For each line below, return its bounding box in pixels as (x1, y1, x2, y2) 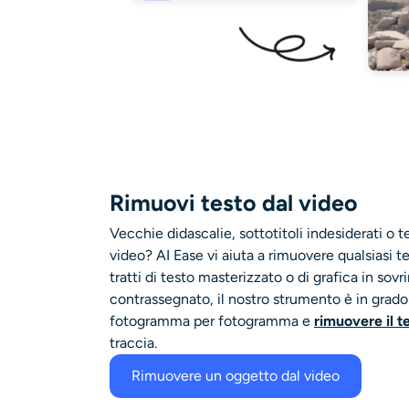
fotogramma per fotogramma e (110, 312, 314, 330)
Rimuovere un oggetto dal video (131, 367, 340, 385)
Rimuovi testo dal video (110, 189, 358, 217)
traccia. (110, 334, 157, 352)
